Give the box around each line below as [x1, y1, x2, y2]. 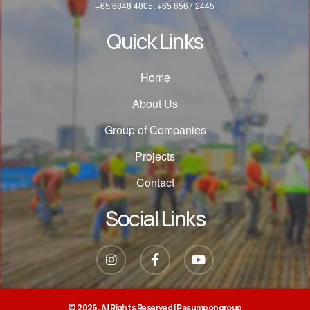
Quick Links [107, 26, 203, 55]
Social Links [105, 203, 205, 232]
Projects [135, 147, 175, 164]
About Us [132, 95, 178, 111]
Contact [136, 174, 174, 190]
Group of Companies [104, 121, 206, 138]
